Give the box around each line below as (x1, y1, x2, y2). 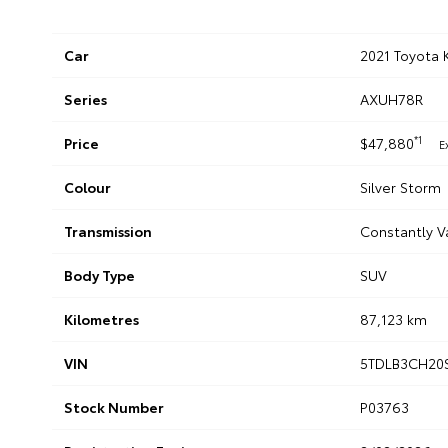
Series (64, 89, 107, 110)
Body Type (64, 265, 135, 286)
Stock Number (64, 397, 164, 418)
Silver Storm (359, 177, 441, 198)
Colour (64, 177, 111, 198)
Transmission (64, 221, 152, 242)
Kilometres (64, 309, 139, 330)
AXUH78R (359, 89, 423, 110)
